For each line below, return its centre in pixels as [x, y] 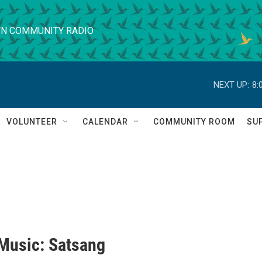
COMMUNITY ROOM [194, 122]
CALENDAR [105, 122]
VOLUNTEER [32, 122]
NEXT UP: [231, 85]
